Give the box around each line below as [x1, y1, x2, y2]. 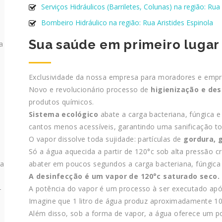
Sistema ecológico [29, 110, 99, 119]
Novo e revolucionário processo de [29, 85, 151, 95]
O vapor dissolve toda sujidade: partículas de [29, 134, 184, 144]
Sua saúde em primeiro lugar [29, 37, 220, 53]
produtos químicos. [29, 97, 94, 107]
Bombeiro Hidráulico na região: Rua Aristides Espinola [41, 18, 213, 28]
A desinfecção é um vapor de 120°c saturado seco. [29, 171, 220, 181]
